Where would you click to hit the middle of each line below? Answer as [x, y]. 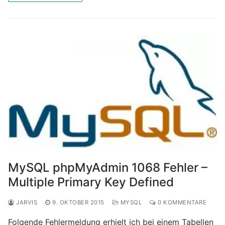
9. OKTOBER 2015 [78, 202]
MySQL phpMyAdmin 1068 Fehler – [108, 167]
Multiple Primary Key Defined [91, 182]
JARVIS [26, 202]
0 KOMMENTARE [181, 202]
